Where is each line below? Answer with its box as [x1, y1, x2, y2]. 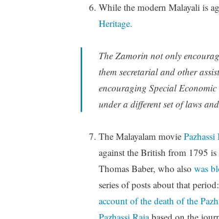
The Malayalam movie [98, 130, 184, 143]
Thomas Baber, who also [98, 162, 194, 175]
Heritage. [98, 17, 132, 29]
